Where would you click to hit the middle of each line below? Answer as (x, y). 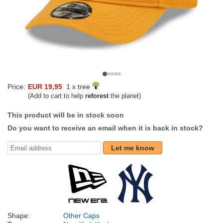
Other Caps (81, 216)
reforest (97, 96)
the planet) (125, 96)
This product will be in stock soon (66, 115)
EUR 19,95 (45, 87)
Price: (16, 87)
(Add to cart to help (56, 96)
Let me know (133, 148)
